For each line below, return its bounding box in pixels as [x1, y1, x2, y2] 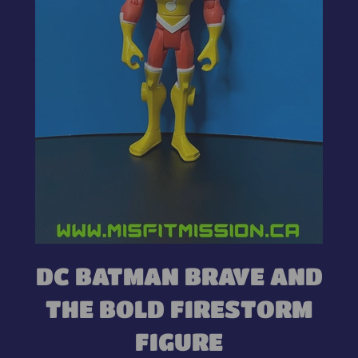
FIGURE [135, 328, 223, 355]
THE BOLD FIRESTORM [46, 295, 312, 322]
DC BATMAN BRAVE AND [35, 262, 323, 289]
